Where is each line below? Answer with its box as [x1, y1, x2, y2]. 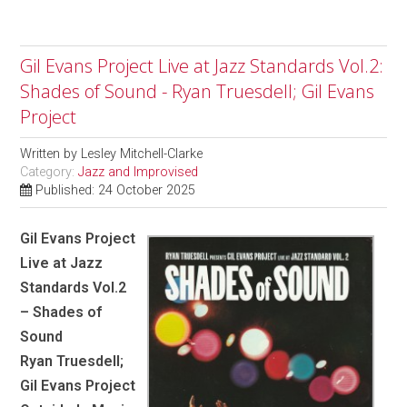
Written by [20, 145, 82, 162]
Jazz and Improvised [78, 164, 199, 180]
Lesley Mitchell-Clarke [81, 145, 203, 162]
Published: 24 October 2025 [35, 182, 196, 198]
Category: [20, 164, 79, 180]
